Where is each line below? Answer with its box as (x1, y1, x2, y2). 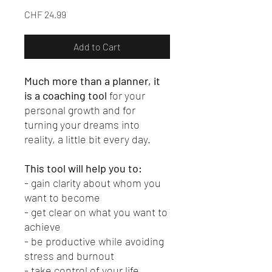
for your (109, 89, 145, 103)
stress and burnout (24, 249, 114, 263)
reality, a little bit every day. (24, 132, 151, 146)
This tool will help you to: (24, 161, 142, 175)
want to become (24, 191, 100, 205)
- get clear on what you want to (24, 205, 168, 219)
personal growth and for (24, 103, 135, 117)
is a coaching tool (24, 89, 109, 103)
